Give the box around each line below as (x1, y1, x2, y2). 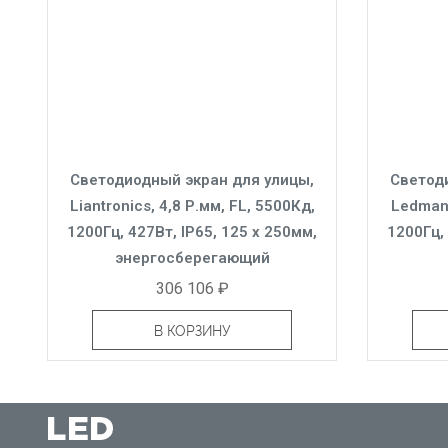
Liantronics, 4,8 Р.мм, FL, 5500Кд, (69, 196, 315, 215)
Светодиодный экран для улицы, (70, 170, 314, 189)
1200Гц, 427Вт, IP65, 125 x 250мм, (67, 222, 317, 241)
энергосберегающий (114, 248, 270, 267)
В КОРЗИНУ (153, 322, 231, 339)
